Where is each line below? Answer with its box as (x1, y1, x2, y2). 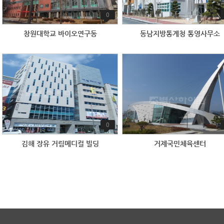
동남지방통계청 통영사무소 (140, 29, 220, 37)
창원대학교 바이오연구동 (23, 29, 97, 37)
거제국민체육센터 (154, 139, 206, 147)
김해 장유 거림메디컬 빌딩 (21, 139, 99, 147)
